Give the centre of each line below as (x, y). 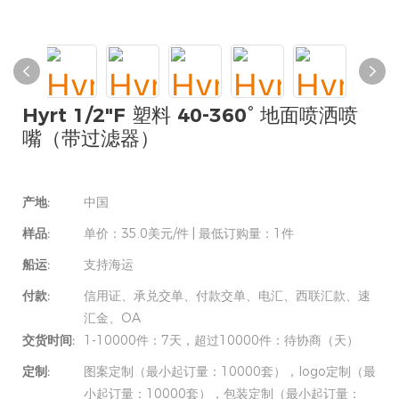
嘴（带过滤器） (91, 138)
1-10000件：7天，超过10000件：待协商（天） (221, 340)
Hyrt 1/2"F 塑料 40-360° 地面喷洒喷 (190, 115)
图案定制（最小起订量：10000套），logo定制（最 (230, 371)
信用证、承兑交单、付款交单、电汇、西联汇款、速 (227, 296)
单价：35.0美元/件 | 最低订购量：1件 (189, 233)
